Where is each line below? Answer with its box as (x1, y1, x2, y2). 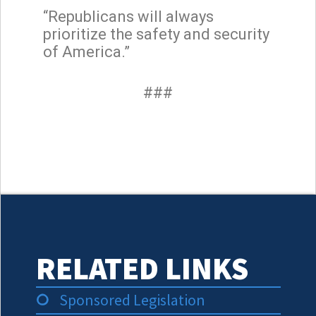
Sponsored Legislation (59, 290, 205, 310)
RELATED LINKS (36, 248, 248, 288)
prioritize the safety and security (43, 25, 269, 43)
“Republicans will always (43, 7, 214, 25)
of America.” (43, 42, 130, 61)
